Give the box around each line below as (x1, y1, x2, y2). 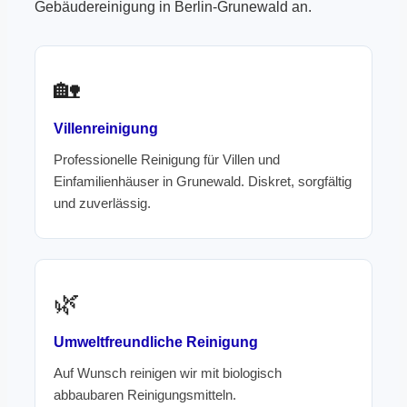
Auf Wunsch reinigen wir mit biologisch (54, 366, 282, 381)
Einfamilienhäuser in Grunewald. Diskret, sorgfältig (54, 174, 352, 189)
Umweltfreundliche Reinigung (54, 334, 258, 350)
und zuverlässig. (54, 196, 151, 211)
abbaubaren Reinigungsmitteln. (54, 388, 236, 402)
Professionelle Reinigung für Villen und (54, 153, 280, 167)
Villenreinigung (54, 121, 158, 136)
